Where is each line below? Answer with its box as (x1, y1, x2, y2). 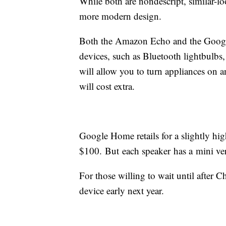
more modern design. (79, 10, 161, 23)
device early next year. (79, 184, 167, 197)
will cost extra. (79, 80, 135, 93)
